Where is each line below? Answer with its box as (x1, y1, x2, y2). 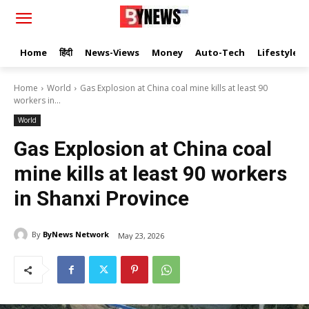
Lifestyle (257, 46, 298, 59)
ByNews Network (43, 229, 109, 239)
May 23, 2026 (118, 230, 164, 241)
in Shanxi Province (14, 186, 189, 210)
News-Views (85, 46, 139, 59)
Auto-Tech (195, 46, 245, 59)
